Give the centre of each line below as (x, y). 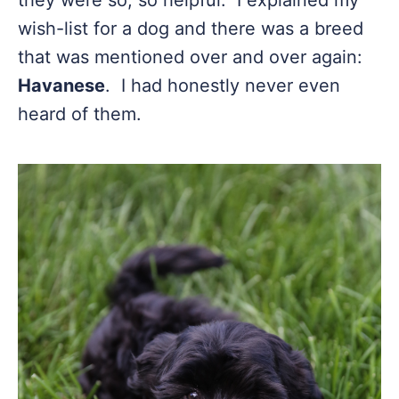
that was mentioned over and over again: (190, 57)
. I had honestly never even (223, 85)
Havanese (61, 85)
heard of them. (80, 114)
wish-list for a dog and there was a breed (191, 28)
